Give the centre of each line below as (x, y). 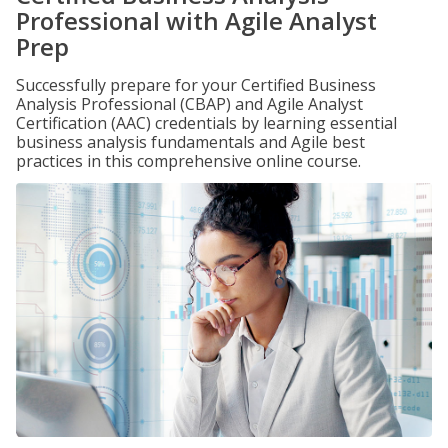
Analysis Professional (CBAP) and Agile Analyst (189, 104)
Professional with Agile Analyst (196, 20)
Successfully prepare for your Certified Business (196, 85)
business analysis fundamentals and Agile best (190, 142)
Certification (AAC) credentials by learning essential (206, 123)
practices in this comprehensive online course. (188, 161)
